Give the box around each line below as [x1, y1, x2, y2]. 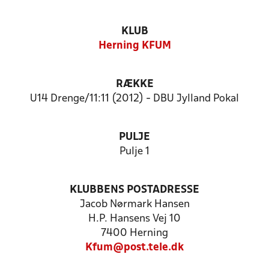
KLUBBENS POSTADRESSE [70, 185, 199, 195]
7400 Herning [101, 228, 168, 238]
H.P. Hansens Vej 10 [88, 214, 181, 224]
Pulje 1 [119, 147, 150, 157]
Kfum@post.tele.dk [85, 243, 184, 253]
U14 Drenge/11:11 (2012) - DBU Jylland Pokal [30, 94, 239, 104]
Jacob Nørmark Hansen [79, 199, 190, 210]
